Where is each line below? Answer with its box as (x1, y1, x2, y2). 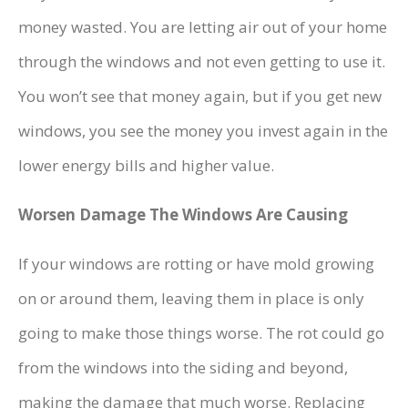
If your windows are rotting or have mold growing (18, 253, 374, 275)
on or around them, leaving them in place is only (18, 288, 364, 310)
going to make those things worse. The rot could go (18, 322, 384, 344)
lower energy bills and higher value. (18, 155, 274, 177)
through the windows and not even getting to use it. (18, 51, 385, 73)
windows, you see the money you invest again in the (18, 120, 388, 142)
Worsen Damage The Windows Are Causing (18, 204, 348, 226)
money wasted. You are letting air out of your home (18, 16, 387, 38)
